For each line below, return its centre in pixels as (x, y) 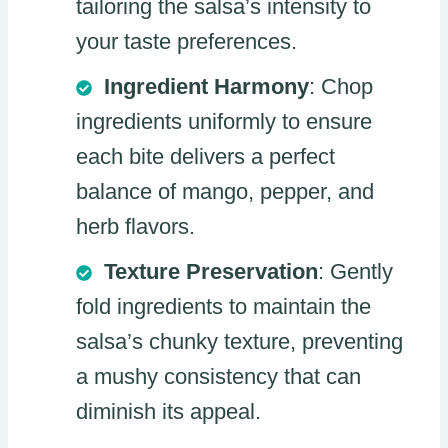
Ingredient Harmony (206, 87)
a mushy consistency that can (218, 377)
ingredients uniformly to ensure (224, 122)
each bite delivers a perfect (205, 157)
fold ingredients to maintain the (223, 307)
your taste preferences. (186, 42)
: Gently (355, 272)
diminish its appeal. (168, 412)
